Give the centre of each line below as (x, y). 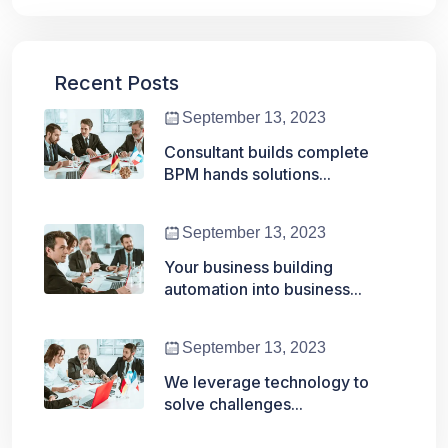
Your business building (248, 267)
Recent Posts (116, 83)
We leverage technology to (266, 382)
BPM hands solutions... (247, 174)
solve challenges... (233, 404)
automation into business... (263, 289)
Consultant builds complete (266, 152)
